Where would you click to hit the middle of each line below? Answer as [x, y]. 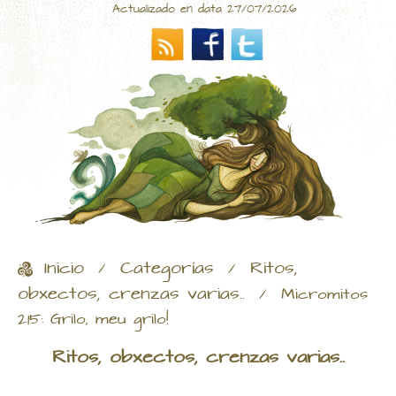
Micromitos [324, 295]
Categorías [167, 269]
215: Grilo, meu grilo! [93, 320]
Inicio [64, 269]
